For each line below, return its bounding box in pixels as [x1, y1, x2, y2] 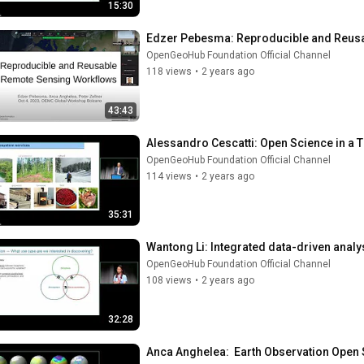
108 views [146, 275, 192, 286]
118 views [146, 66, 192, 77]
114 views [146, 170, 192, 182]
